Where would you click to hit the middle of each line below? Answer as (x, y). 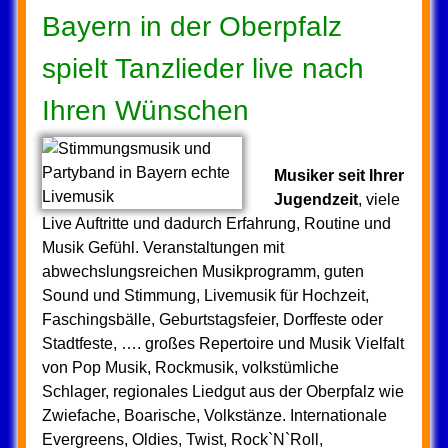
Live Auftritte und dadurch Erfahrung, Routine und (216, 223)
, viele (378, 199)
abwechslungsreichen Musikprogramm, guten (202, 271)
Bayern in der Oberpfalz (191, 26)
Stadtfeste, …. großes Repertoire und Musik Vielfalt (222, 343)
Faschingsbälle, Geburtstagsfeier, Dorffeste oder (212, 319)
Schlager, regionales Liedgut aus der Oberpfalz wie (222, 391)
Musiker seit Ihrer (338, 175)
